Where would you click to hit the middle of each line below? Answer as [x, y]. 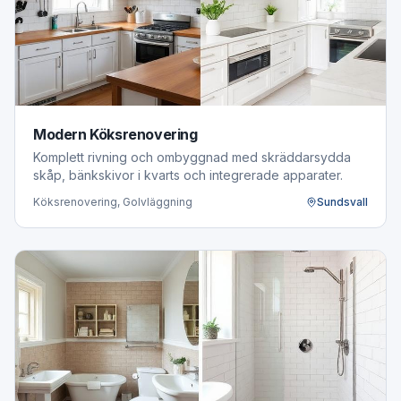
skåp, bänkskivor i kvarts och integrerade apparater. [188, 175]
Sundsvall [342, 202]
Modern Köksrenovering [115, 134]
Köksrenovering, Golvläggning [113, 202]
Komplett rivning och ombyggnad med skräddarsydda [192, 157]
